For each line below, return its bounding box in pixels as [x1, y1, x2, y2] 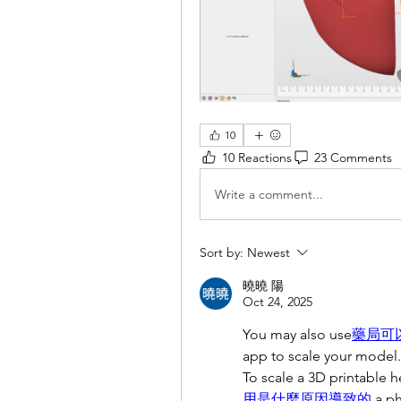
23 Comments [314, 149, 392, 166]
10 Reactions [222, 149, 292, 166]
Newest [247, 244, 290, 261]
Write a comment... [215, 185, 323, 202]
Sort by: [200, 244, 243, 261]
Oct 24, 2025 [243, 294, 312, 311]
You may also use [243, 326, 352, 344]
